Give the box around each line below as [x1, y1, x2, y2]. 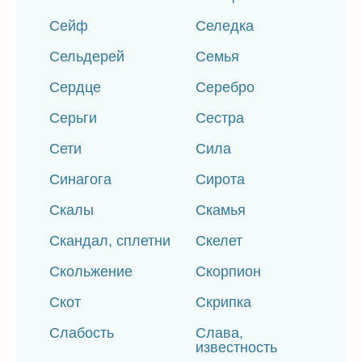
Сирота [196, 171, 246, 187]
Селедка [196, 18, 255, 34]
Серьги [49, 110, 97, 126]
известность [196, 339, 278, 356]
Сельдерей [49, 48, 124, 65]
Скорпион [196, 263, 262, 280]
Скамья [196, 202, 246, 218]
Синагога [49, 171, 112, 187]
